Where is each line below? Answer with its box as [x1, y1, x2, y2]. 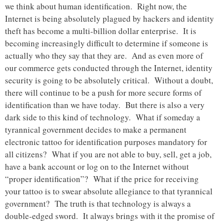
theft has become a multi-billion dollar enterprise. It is [5, 25, 196, 37]
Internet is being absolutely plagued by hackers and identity [5, 13, 214, 25]
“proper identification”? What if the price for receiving [5, 173, 199, 185]
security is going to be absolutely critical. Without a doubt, [5, 74, 213, 86]
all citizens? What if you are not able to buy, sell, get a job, [5, 148, 212, 160]
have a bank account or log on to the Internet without [5, 161, 189, 173]
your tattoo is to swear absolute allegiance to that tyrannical [5, 185, 213, 197]
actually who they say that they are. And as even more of [5, 50, 203, 62]
